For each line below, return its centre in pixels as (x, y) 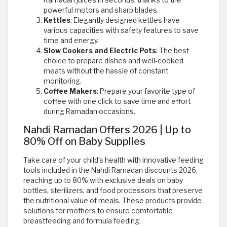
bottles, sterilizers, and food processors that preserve (113, 191)
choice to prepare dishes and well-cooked (113, 61)
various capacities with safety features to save (121, 31)
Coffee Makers (70, 91)
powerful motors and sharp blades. (101, 10)
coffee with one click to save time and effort (117, 102)
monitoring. (63, 81)
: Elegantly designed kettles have (125, 21)
